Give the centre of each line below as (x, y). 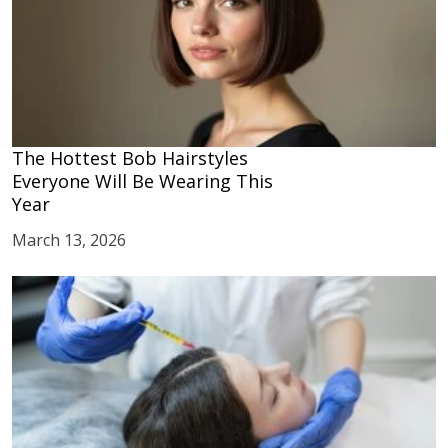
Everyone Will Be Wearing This (142, 181)
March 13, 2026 (69, 240)
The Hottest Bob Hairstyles (130, 158)
